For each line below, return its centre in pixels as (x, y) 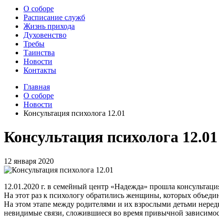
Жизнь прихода (49, 26)
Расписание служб (54, 17)
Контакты (40, 70)
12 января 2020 (29, 161)
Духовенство (45, 35)
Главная (37, 87)
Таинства (39, 53)
